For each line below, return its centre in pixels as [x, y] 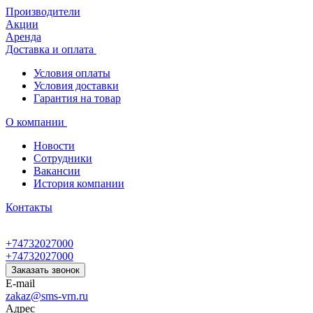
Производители [43, 12]
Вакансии [57, 171]
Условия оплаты [72, 73]
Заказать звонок [45, 270]
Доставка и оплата [51, 49]
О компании [36, 122]
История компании [79, 183]
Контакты [29, 207]
